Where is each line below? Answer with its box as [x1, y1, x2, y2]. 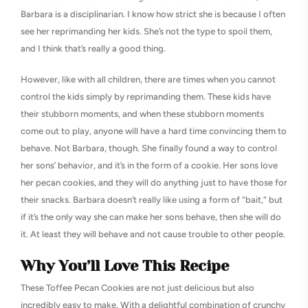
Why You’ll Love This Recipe [21, 256, 229, 274]
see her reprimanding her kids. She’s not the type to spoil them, [21, 25, 272, 36]
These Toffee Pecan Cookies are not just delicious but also [21, 282, 254, 293]
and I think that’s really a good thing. [21, 43, 166, 54]
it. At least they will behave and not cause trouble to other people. [21, 228, 285, 239]
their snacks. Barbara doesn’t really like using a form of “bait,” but [21, 194, 283, 205]
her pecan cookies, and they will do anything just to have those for [21, 177, 287, 188]
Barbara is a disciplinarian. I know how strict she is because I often [21, 8, 285, 19]
